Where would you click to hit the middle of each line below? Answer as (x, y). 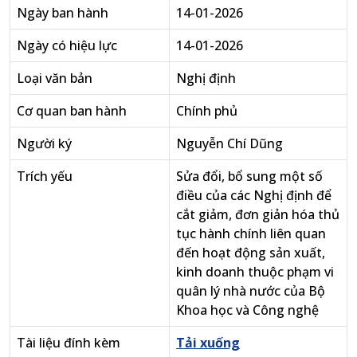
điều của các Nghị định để (254, 195)
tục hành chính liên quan (251, 233)
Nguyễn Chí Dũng (229, 143)
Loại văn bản (55, 78)
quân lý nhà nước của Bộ (251, 291)
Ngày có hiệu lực (67, 45)
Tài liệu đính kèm (69, 343)
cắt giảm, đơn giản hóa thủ (258, 214)
